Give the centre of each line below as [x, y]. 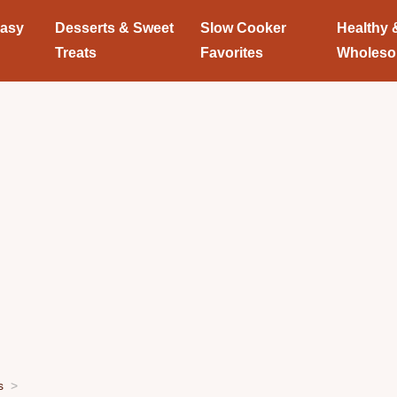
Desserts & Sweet [114, 28]
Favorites [232, 53]
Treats [75, 53]
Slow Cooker [244, 28]
